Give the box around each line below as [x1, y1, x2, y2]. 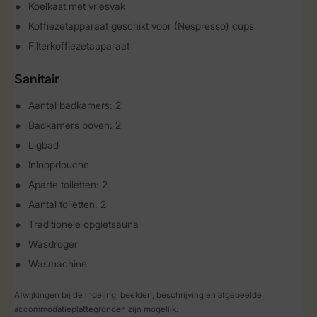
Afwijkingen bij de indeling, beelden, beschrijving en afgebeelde [14, 289, 262, 300]
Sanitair [14, 71, 59, 86]
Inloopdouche [28, 158, 89, 171]
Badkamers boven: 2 [28, 119, 121, 131]
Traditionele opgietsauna [28, 218, 139, 230]
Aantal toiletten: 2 [28, 198, 106, 210]
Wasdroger [28, 238, 78, 250]
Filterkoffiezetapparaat [28, 40, 129, 52]
